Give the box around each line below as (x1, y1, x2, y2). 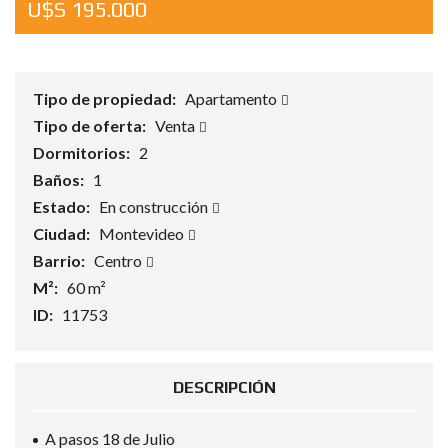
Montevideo (99, 224, 187, 243)
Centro (94, 251, 145, 270)
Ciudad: (33, 224, 93, 243)
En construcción (99, 197, 211, 216)
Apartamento (185, 89, 280, 108)
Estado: (33, 197, 93, 216)
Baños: (33, 170, 87, 189)
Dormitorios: (33, 143, 133, 162)
